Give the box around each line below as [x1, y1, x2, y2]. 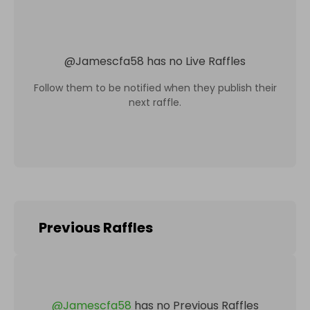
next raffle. [129, 95, 181, 109]
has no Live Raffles [147, 53, 246, 69]
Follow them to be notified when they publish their [33, 80, 277, 95]
